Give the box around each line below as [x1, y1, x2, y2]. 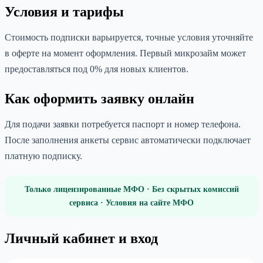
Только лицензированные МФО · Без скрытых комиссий [24, 184, 239, 194]
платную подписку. [5, 150, 82, 161]
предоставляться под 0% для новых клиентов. [5, 63, 188, 74]
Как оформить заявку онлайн [5, 90, 194, 106]
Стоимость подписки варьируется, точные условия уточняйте [5, 32, 253, 42]
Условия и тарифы [5, 4, 124, 19]
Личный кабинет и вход [5, 230, 158, 246]
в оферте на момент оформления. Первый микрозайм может [5, 48, 246, 58]
